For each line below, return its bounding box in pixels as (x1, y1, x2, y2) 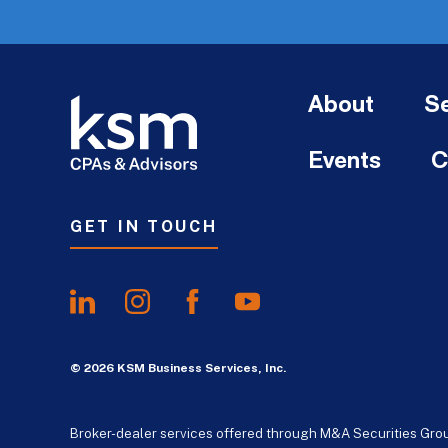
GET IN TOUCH (70, 217, 218, 237)
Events (308, 150, 381, 175)
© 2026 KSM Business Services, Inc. (70, 361, 286, 376)
